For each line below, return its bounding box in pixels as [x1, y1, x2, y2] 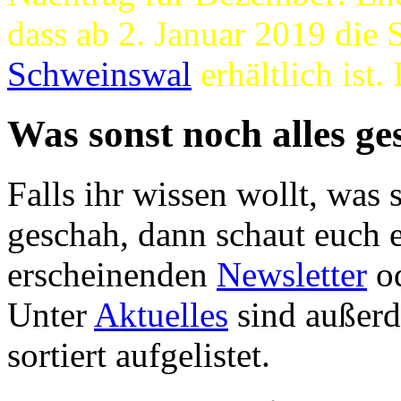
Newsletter [217, 255, 367, 294]
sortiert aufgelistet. [7, 336, 270, 375]
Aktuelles [94, 295, 228, 335]
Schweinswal [7, 55, 192, 94]
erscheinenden [7, 255, 217, 294]
